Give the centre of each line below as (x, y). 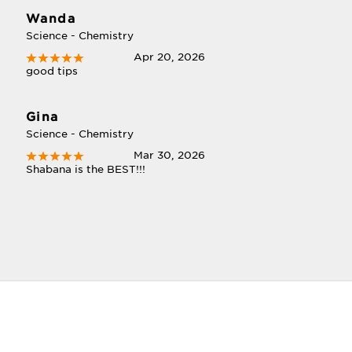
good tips (51, 71)
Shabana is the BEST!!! (85, 169)
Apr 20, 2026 (170, 57)
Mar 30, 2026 (170, 155)
